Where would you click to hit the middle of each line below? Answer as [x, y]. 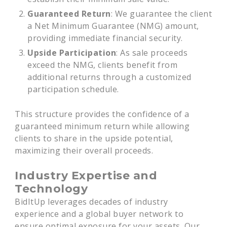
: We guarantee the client [161, 14]
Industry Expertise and [86, 176]
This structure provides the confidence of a [102, 114]
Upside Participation [72, 53]
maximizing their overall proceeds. [84, 150]
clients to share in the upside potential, [94, 138]
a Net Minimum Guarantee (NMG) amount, [113, 26]
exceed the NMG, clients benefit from [103, 65]
